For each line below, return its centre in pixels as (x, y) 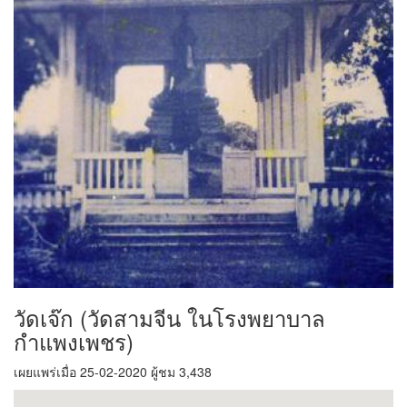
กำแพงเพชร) (74, 341)
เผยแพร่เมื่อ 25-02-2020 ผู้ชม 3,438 (113, 371)
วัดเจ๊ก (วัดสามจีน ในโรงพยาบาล (169, 317)
